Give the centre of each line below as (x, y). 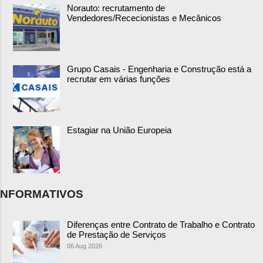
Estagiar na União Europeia (119, 130)
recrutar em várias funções (119, 79)
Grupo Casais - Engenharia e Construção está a (159, 69)
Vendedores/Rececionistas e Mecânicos (144, 18)
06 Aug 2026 (85, 246)
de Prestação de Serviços (117, 234)
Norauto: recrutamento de (116, 8)
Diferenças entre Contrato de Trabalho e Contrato (161, 224)
